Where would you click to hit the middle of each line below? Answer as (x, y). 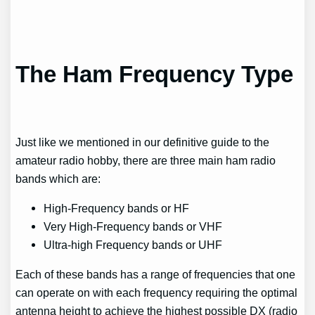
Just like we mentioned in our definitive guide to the (143, 142)
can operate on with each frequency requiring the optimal (157, 293)
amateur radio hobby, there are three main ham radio (146, 160)
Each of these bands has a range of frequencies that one (156, 275)
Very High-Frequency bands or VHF (133, 226)
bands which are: (58, 178)
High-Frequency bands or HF (117, 208)
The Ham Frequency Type (155, 75)
